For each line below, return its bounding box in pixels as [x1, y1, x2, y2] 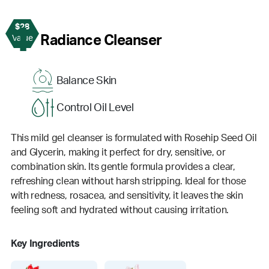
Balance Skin [56, 75, 117, 86]
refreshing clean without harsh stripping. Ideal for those [11, 177, 246, 187]
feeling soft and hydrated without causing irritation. [11, 205, 229, 216]
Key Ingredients [11, 239, 80, 249]
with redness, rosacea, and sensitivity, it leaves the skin [11, 191, 243, 201]
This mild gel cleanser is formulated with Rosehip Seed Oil [11, 133, 257, 144]
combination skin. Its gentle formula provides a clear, [11, 162, 235, 172]
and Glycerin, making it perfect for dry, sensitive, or [11, 148, 226, 158]
